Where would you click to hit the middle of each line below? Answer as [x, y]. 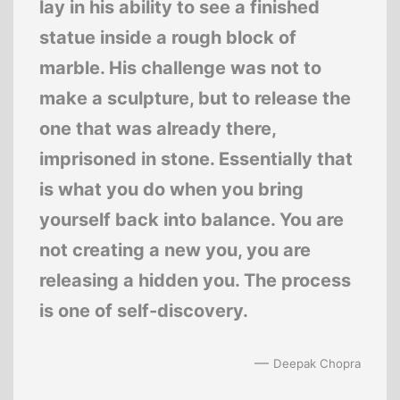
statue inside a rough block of [167, 37]
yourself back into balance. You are [191, 219]
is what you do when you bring [171, 189]
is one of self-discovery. [143, 310]
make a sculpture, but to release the [195, 98]
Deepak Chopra [317, 363]
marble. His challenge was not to [180, 67]
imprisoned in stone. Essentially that [196, 158]
